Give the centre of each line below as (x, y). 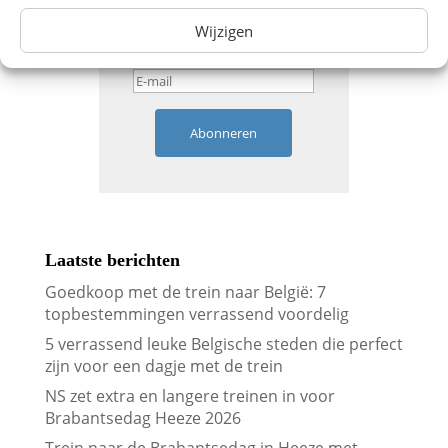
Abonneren (224, 133)
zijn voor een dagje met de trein (163, 366)
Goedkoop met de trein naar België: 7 (185, 292)
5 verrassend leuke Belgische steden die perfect (223, 344)
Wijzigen (224, 30)
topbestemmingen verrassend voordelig (196, 314)
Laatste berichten (112, 260)
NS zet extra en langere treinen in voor (189, 396)
